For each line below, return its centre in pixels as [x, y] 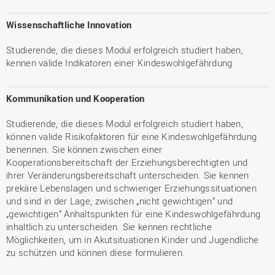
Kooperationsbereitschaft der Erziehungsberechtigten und [127, 162]
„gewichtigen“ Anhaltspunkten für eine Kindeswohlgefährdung [134, 214]
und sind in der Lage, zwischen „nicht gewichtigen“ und [120, 201]
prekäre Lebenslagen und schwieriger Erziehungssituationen [132, 188]
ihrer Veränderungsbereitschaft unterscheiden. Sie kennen [128, 175]
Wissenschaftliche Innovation [69, 25]
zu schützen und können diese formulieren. [96, 252]
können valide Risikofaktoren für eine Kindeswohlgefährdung [132, 136]
